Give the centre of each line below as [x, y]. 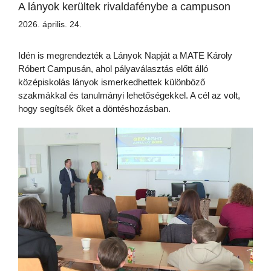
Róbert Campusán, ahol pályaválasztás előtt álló [113, 69]
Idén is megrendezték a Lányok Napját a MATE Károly [125, 56]
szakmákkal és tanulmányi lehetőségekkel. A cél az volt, [129, 96]
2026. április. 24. [50, 24]
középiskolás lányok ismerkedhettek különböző [112, 82]
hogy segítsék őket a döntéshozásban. [94, 109]
